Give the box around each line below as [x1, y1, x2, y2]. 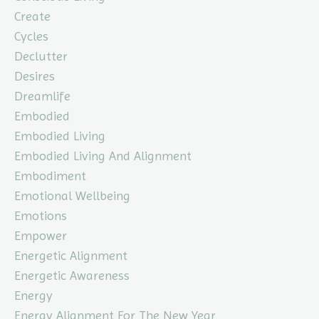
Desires [14, 68, 55, 84]
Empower [14, 228, 67, 244]
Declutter [14, 48, 68, 64]
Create [14, 9, 51, 24]
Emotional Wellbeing [14, 188, 130, 204]
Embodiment [14, 168, 86, 184]
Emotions [14, 208, 67, 224]
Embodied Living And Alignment [14, 148, 192, 164]
